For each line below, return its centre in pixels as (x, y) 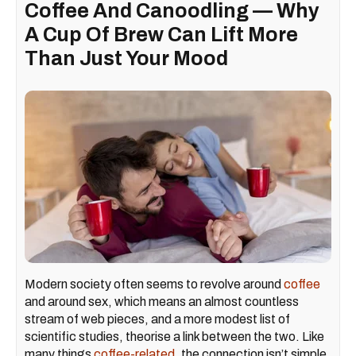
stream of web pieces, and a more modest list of (157, 319)
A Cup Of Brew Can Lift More (161, 34)
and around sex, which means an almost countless (162, 302)
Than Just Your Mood (126, 58)
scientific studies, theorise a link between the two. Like (174, 337)
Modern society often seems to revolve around (154, 284)
